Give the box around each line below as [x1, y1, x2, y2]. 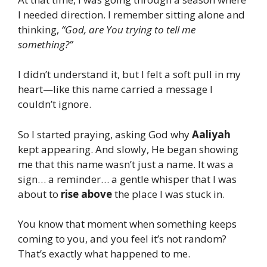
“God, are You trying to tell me [61, 22, 195, 36]
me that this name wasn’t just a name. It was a [18, 157, 234, 171]
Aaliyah [192, 127, 231, 141]
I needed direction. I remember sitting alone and [18, 7, 245, 21]
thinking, [18, 22, 61, 36]
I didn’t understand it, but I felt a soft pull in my [18, 67, 241, 82]
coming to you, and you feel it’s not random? [18, 232, 226, 246]
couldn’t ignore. [18, 97, 91, 111]
